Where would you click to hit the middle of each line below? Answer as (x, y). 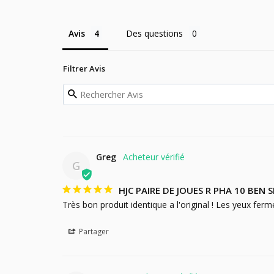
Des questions (154, 33)
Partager (93, 231)
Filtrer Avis (84, 68)
